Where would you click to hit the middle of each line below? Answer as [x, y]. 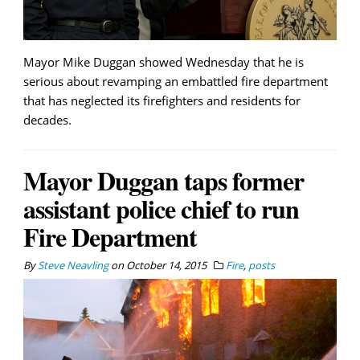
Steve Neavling [73, 265]
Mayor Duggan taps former [164, 180]
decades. [47, 119]
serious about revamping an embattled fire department [176, 81]
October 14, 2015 [166, 265]
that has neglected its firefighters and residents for [162, 100]
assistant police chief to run [161, 208]
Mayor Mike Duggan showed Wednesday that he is [164, 61]
